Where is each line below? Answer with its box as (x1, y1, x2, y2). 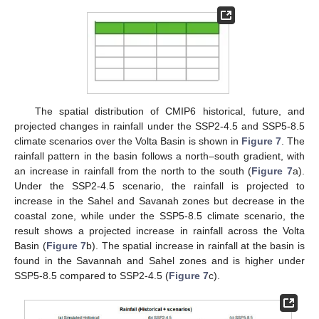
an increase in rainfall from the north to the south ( (14, 165, 252, 177)
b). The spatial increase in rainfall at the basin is (86, 240, 305, 252)
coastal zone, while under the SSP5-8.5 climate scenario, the (14, 210, 305, 222)
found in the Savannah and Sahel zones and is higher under (14, 255, 305, 267)
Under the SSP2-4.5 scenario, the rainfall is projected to (14, 180, 305, 192)
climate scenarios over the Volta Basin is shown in (14, 135, 241, 147)
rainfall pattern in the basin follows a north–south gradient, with (14, 150, 305, 162)
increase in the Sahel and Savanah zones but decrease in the (14, 195, 305, 207)
